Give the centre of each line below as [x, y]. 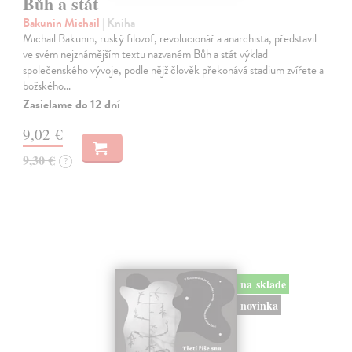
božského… [47, 86]
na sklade [263, 284]
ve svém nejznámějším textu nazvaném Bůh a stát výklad [146, 55]
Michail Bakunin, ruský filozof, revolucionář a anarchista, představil [170, 39]
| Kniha [119, 23]
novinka [259, 305]
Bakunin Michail [63, 23]
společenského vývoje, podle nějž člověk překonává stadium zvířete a [174, 70]
